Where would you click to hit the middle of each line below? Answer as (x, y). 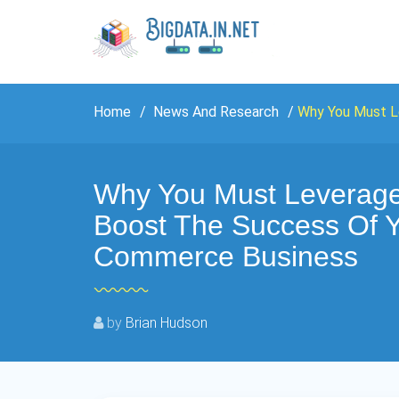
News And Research (214, 112)
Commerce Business (226, 256)
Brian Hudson (167, 323)
